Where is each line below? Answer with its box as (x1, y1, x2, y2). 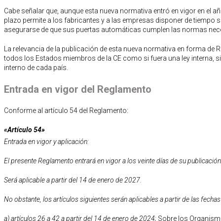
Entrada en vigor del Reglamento (4, 83, 151, 95)
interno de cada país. (4, 63, 68, 72)
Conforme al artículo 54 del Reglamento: (4, 106, 128, 114)
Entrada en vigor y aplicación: (4, 137, 89, 146)
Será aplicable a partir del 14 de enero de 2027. (4, 176, 142, 184)
